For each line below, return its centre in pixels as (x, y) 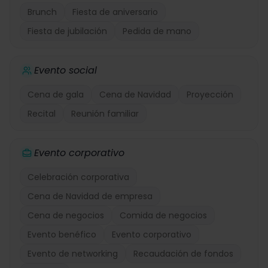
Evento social (66, 70)
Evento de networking (73, 254)
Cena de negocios (66, 215)
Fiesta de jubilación (67, 31)
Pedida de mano (157, 31)
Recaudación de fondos (183, 254)
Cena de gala (56, 95)
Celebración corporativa (78, 177)
